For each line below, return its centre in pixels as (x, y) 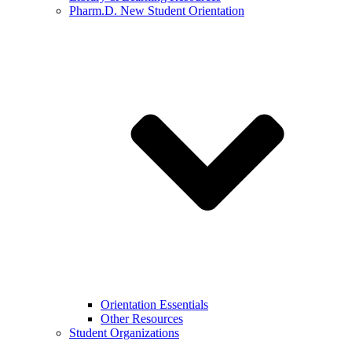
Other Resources (142, 319)
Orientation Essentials (154, 304)
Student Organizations (124, 333)
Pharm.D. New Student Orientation (157, 11)
